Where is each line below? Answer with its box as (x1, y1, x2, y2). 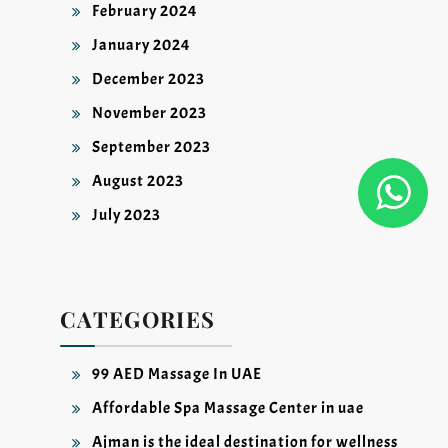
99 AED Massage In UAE (92, 364, 262, 385)
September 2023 (92, 137, 211, 158)
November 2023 (92, 103, 207, 124)
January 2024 (92, 35, 191, 56)
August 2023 (92, 171, 184, 192)
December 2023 (92, 69, 205, 90)
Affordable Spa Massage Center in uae (92, 398, 364, 419)
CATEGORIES (60, 304, 216, 335)
